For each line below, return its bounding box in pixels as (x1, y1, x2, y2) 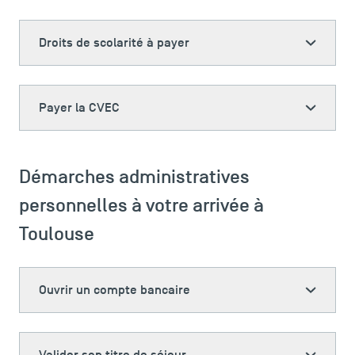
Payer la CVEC (39, 100, 120, 116)
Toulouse (19, 222, 94, 245)
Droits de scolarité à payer (39, 35, 189, 51)
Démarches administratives (19, 165, 250, 188)
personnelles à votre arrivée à (19, 193, 264, 216)
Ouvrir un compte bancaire (39, 282, 190, 298)
